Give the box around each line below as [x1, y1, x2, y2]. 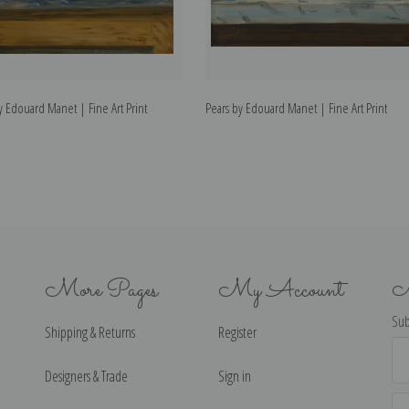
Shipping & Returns [45, 321, 135, 342]
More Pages [45, 271, 158, 309]
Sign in [218, 365, 251, 386]
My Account [218, 271, 343, 309]
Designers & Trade [45, 365, 128, 386]
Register [218, 321, 257, 342]
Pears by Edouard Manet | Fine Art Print [205, 99, 387, 118]
